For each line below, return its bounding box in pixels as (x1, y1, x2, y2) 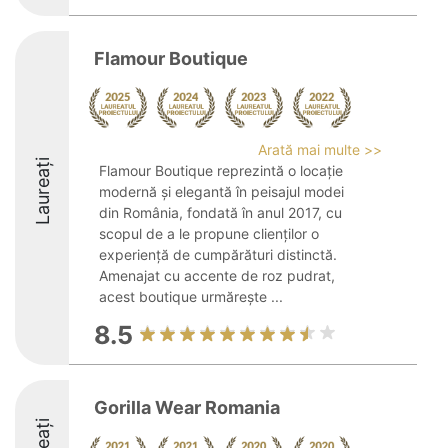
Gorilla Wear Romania (94, 397, 280, 418)
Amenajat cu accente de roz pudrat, (99, 267, 335, 284)
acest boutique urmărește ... (99, 288, 283, 305)
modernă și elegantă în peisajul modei (99, 183, 344, 200)
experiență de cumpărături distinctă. (99, 246, 337, 263)
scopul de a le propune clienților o (99, 225, 319, 242)
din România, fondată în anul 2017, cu (99, 204, 342, 221)
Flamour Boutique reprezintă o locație (99, 162, 343, 179)
